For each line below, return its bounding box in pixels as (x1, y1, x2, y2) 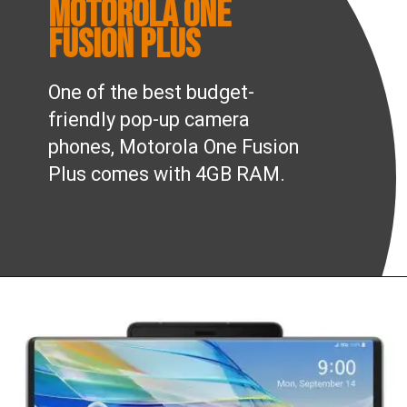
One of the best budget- (48, 81, 255, 104)
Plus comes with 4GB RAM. (48, 163, 286, 186)
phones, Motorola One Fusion (48, 135, 300, 159)
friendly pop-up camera (48, 108, 251, 132)
